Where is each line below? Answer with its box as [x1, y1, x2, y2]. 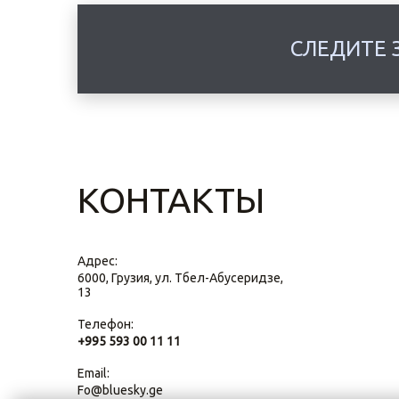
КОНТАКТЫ [77, 180, 265, 220]
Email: [77, 366, 110, 380]
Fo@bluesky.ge [77, 383, 163, 397]
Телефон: [77, 317, 134, 331]
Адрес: [77, 254, 118, 268]
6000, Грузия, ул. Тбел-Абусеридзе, [77, 271, 283, 285]
